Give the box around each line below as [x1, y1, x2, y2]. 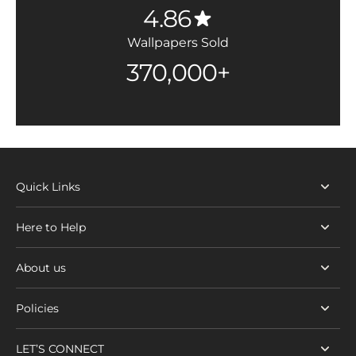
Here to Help [16, 220, 86, 235]
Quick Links [16, 180, 80, 195]
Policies [16, 301, 59, 316]
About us [16, 261, 66, 276]
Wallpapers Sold [127, 35, 229, 51]
